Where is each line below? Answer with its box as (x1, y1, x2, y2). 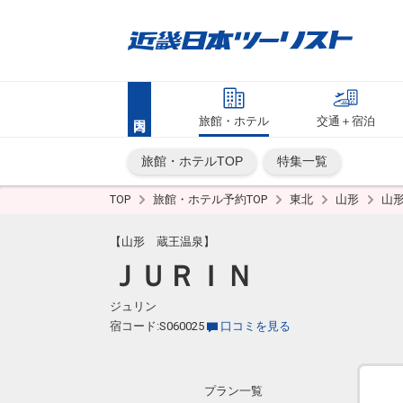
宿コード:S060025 (110, 319, 204, 333)
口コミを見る (220, 319, 291, 333)
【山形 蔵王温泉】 (110, 235, 215, 248)
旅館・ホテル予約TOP (153, 193, 270, 206)
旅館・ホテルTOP (141, 154, 243, 168)
